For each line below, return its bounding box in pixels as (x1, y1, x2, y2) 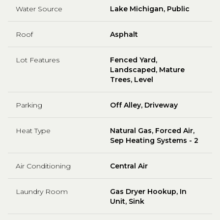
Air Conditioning (16, 161, 71, 170)
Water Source (16, 4, 62, 13)
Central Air (110, 161, 148, 170)
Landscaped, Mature (110, 65, 185, 74)
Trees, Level (110, 75, 153, 84)
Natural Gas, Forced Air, (110, 126, 194, 135)
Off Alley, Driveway (110, 100, 178, 110)
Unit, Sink (110, 196, 144, 206)
